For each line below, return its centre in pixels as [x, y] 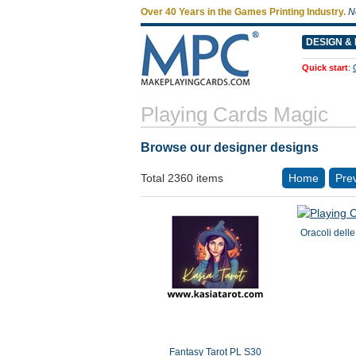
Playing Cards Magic [234, 114]
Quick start [325, 68]
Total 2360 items [182, 178]
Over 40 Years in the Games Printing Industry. [243, 12]
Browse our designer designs [230, 147]
